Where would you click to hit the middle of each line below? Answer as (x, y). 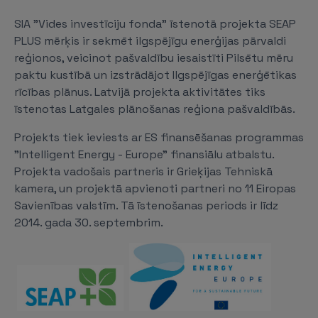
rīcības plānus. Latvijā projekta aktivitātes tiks (140, 92)
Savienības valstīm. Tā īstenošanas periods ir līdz (146, 205)
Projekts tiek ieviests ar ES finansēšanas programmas (159, 137)
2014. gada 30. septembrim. (89, 223)
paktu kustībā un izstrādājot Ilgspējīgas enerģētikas (155, 75)
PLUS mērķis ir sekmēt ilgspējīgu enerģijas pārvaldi (150, 41)
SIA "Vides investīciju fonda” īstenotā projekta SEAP (155, 24)
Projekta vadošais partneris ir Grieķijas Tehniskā (143, 171)
